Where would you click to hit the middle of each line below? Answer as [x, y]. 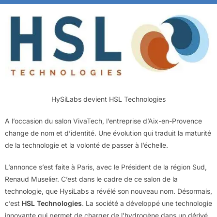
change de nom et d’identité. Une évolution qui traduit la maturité [108, 133]
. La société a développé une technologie [147, 203]
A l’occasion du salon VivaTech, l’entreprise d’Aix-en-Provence [103, 121]
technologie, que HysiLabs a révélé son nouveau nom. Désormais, [108, 191]
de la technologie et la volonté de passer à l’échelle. [86, 145]
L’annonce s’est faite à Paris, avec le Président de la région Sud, [106, 167]
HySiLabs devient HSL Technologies [108, 99]
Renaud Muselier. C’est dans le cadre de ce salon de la [91, 179]
